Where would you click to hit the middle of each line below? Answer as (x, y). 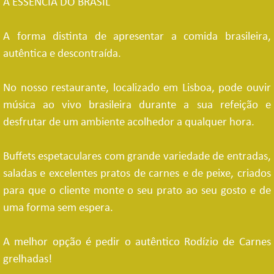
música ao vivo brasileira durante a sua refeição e (137, 105)
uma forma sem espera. (58, 208)
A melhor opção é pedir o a (72, 242)
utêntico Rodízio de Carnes (206, 242)
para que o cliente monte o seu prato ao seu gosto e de (137, 191)
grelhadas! (28, 259)
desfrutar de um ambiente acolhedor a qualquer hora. (129, 122)
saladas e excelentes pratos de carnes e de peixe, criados (137, 174)
